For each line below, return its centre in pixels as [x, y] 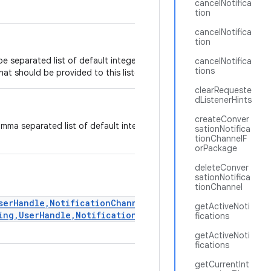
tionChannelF [221, 139]
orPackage [216, 148]
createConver [222, 119]
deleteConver [222, 168]
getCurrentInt [222, 264]
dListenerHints [223, 100]
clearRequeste [223, 90]
